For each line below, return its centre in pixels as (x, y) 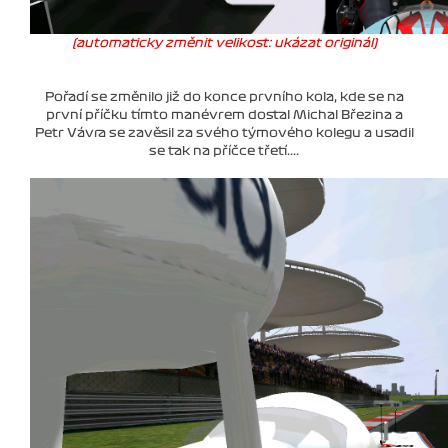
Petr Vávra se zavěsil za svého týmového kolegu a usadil (224, 132)
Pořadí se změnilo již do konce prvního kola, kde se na (224, 96)
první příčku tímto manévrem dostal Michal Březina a (224, 114)
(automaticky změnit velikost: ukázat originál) (224, 42)
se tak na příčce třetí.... (224, 150)
